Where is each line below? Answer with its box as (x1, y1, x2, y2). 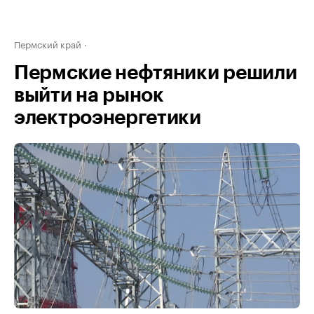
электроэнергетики (14, 108, 201, 128)
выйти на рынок (14, 86, 164, 105)
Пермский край (14, 36, 81, 50)
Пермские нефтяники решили (14, 63, 297, 83)
